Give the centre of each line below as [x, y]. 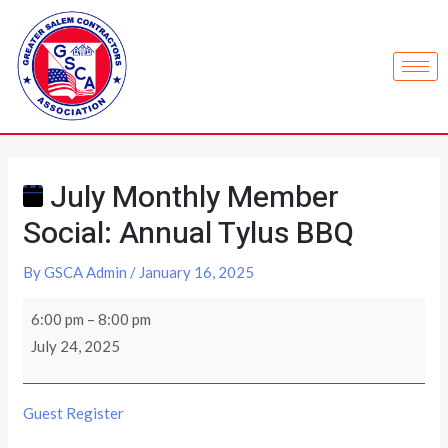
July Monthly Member [191, 198]
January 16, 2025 [197, 272]
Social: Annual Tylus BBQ [189, 234]
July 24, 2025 [76, 346]
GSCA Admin [87, 272]
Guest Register [74, 413]
